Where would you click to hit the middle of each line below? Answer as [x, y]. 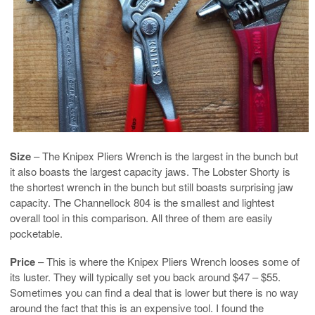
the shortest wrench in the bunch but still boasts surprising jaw [152, 186]
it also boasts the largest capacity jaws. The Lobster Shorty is [150, 171]
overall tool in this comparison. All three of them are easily [141, 217]
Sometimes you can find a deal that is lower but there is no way [154, 292]
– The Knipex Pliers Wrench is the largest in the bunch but [165, 155]
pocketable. [36, 233]
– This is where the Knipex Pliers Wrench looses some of [167, 261]
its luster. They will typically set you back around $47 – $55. [145, 276]
